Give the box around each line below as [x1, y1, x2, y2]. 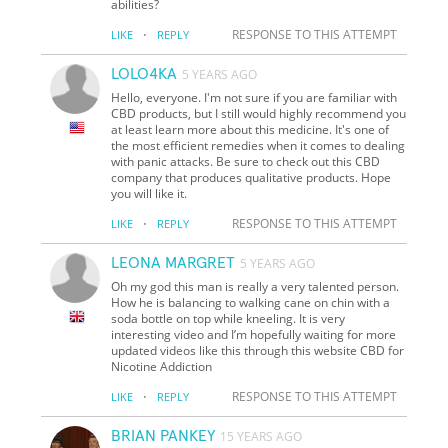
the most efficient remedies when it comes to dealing [111, 136, 406, 154]
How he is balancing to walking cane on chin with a [111, 293, 391, 311]
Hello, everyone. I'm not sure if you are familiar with [111, 88, 398, 106]
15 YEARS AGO [220, 427, 303, 445]
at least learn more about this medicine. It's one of [111, 120, 390, 138]
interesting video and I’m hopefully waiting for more [111, 325, 397, 343]
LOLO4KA [111, 65, 178, 82]
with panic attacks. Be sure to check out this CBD [111, 152, 381, 170]
